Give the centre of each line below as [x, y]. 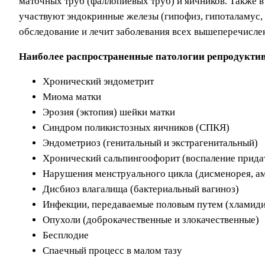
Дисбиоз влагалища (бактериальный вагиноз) [141, 189]
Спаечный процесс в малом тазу [112, 251]
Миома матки [72, 97]
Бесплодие [66, 235]
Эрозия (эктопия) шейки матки [109, 112]
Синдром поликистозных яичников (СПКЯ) [136, 128]
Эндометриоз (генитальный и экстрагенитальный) [150, 143]
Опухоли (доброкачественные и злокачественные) [151, 220]
